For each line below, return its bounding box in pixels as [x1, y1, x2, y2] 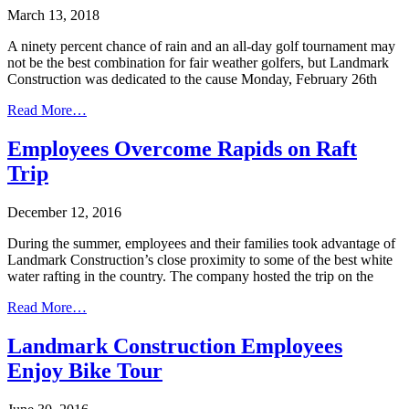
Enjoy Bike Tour [7, 359, 163, 383]
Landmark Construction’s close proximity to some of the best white [7, 252, 393, 268]
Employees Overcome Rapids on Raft [7, 137, 357, 162]
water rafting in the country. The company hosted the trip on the [7, 268, 373, 285]
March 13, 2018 [7, 7, 100, 24]
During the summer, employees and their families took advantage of [7, 236, 395, 252]
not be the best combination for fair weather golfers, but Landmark [7, 55, 389, 71]
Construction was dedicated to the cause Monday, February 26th [7, 71, 377, 88]
